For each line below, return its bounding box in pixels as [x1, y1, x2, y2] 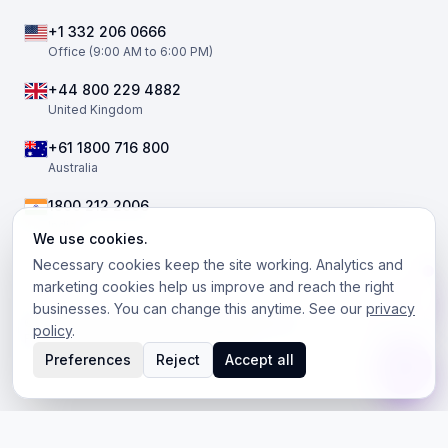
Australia [48, 159, 98, 175]
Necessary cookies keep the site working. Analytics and [33, 256, 403, 273]
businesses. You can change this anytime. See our [33, 300, 366, 317]
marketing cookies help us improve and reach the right [33, 278, 394, 295]
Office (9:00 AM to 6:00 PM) [48, 43, 213, 59]
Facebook [24, 330, 84, 346]
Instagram [193, 330, 251, 346]
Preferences [45, 351, 131, 368]
